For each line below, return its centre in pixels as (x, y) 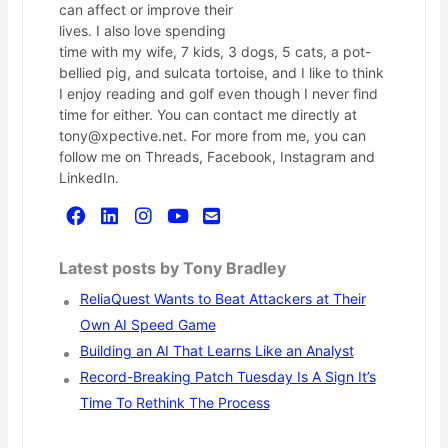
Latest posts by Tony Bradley (172, 268)
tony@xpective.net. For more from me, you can (212, 136)
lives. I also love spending (142, 31)
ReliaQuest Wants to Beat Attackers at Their (222, 299)
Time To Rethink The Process (174, 403)
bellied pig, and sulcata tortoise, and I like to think (221, 73)
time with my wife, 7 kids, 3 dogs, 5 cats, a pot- (214, 52)
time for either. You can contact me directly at (207, 115)
